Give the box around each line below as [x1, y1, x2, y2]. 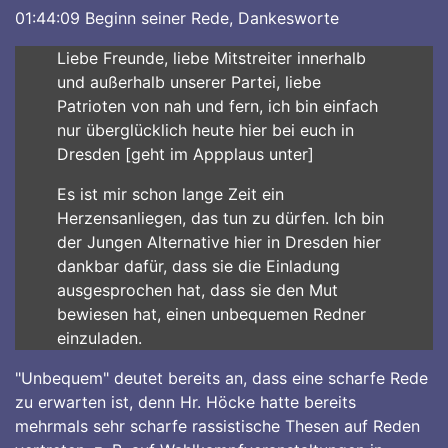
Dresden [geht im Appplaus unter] [56, 144, 314, 164]
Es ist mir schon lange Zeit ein [56, 184, 284, 204]
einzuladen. [56, 328, 142, 348]
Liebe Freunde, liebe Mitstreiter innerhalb [56, 48, 366, 68]
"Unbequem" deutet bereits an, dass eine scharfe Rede [15, 368, 428, 388]
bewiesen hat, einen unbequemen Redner [56, 304, 366, 324]
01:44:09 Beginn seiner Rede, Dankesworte [15, 8, 339, 28]
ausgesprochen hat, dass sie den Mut [56, 280, 338, 300]
